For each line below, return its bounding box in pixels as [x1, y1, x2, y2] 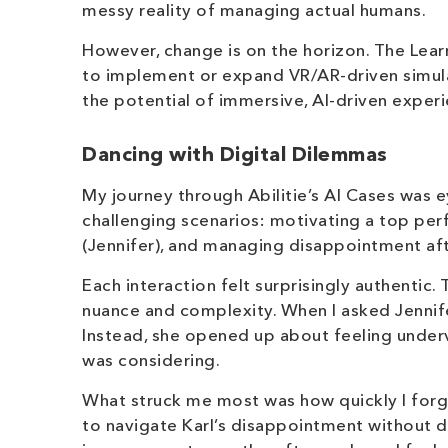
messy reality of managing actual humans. [82, 3, 426, 20]
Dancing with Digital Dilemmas [82, 146, 388, 166]
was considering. [82, 353, 220, 370]
